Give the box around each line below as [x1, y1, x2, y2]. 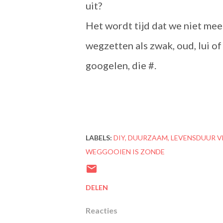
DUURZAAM [128, 133, 168, 142]
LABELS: [86, 133, 112, 142]
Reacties [86, 206, 117, 215]
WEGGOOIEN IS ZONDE [86, 147, 165, 156]
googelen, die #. [86, 59, 156, 71]
